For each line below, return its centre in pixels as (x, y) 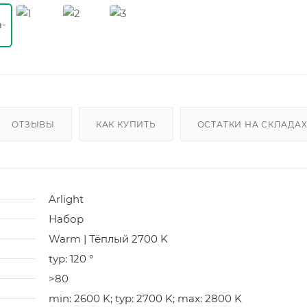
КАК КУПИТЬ (126, 124)
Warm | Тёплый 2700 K (108, 238)
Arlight (66, 199)
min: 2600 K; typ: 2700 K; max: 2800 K (145, 298)
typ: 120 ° (71, 258)
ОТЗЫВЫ (34, 124)
